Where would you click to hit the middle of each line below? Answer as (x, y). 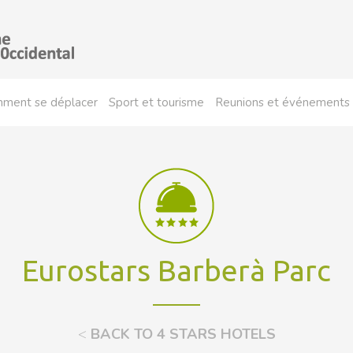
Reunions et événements (282, 102)
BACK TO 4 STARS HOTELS (181, 334)
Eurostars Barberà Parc (176, 270)
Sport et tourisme (156, 102)
